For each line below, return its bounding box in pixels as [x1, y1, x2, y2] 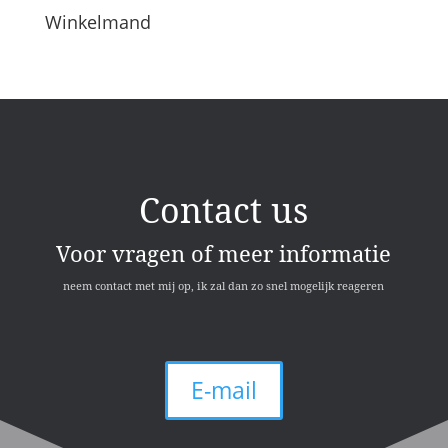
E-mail [190, 374, 257, 407]
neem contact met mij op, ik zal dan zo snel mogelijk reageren [63, 278, 385, 294]
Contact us [139, 187, 309, 234]
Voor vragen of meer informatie [56, 238, 392, 269]
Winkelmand [44, 10, 151, 35]
